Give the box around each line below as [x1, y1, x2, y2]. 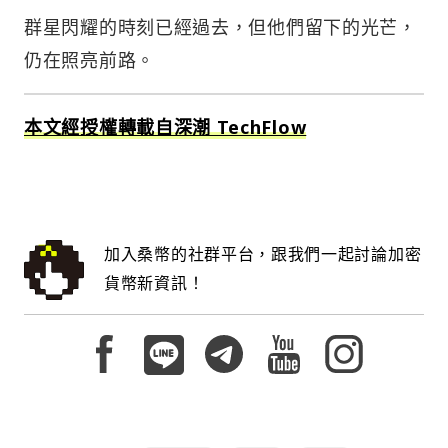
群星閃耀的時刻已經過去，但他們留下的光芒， [24, 14, 417, 39]
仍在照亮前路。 [24, 47, 155, 72]
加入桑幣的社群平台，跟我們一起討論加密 [104, 242, 422, 265]
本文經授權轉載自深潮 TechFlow [24, 114, 307, 139]
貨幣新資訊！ [104, 271, 205, 294]
